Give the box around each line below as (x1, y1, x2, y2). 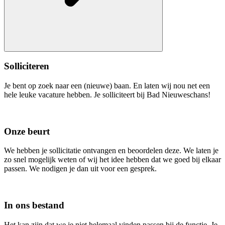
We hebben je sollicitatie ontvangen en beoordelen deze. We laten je (4, 146, 218, 155)
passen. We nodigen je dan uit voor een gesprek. (4, 164, 157, 173)
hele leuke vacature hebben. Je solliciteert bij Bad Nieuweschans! (4, 90, 210, 99)
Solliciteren (4, 61, 49, 72)
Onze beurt (4, 126, 50, 137)
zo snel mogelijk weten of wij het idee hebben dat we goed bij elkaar (4, 155, 221, 164)
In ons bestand (4, 200, 64, 211)
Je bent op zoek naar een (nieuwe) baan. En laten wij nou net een (4, 81, 210, 90)
